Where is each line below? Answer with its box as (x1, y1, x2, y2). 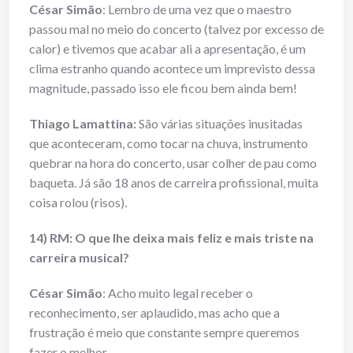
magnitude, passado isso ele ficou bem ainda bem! (29, 80, 297, 96)
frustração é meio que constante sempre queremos (29, 325, 299, 340)
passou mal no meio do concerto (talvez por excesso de (29, 21, 324, 37)
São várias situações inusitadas (139, 116, 303, 132)
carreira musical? (29, 250, 129, 266)
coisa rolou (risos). (29, 195, 127, 210)
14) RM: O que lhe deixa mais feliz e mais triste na (29, 230, 314, 246)
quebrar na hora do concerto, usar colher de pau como (29, 155, 317, 171)
